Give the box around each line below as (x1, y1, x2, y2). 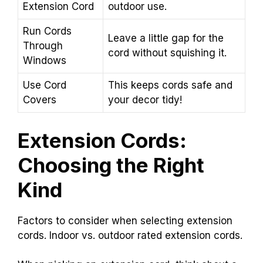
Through (23, 40, 63, 52)
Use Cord (23, 79, 66, 92)
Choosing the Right (18, 152, 204, 177)
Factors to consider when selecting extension (18, 214, 232, 227)
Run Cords (23, 25, 72, 38)
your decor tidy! (108, 94, 182, 106)
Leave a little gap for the (108, 32, 224, 45)
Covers (23, 94, 56, 106)
